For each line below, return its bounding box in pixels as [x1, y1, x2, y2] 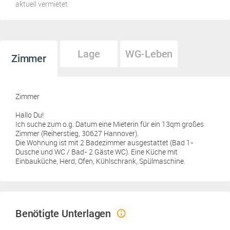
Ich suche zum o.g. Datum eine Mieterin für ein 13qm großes [15, 119, 204, 129]
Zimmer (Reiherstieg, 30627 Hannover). [15, 128, 139, 138]
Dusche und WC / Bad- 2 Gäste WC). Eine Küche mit [15, 147, 178, 157]
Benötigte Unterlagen [15, 207, 111, 220]
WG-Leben [125, 48, 173, 60]
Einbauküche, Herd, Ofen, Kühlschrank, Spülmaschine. [15, 156, 185, 166]
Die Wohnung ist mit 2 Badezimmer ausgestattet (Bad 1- [15, 138, 194, 147]
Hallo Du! [15, 110, 44, 120]
